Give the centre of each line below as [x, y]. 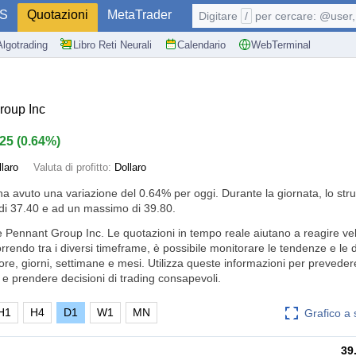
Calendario [201, 44]
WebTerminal [281, 44]
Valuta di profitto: [74, 167]
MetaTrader [139, 15]
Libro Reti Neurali [112, 44]
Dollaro [130, 167]
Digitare [220, 16]
